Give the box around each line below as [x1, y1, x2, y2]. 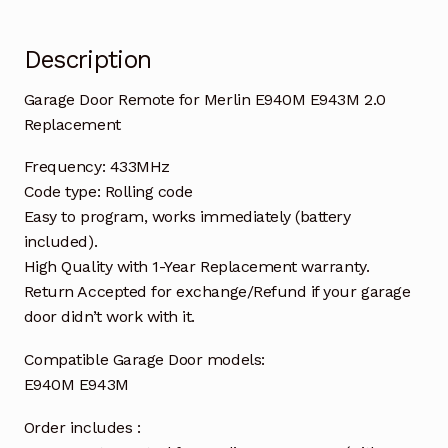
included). [23, 232, 98, 252]
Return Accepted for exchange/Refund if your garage [23, 282, 411, 302]
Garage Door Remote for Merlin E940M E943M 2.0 [23, 89, 386, 109]
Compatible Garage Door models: [23, 350, 265, 370]
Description [23, 45, 152, 75]
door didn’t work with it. [23, 307, 196, 327]
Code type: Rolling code [23, 182, 193, 202]
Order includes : [23, 418, 141, 437]
